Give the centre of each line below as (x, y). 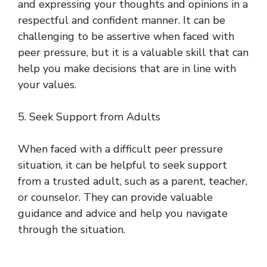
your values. (47, 84)
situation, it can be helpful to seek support (122, 165)
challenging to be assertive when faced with (126, 36)
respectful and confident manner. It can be (122, 20)
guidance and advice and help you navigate (123, 213)
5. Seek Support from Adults (89, 117)
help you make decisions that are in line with (127, 68)
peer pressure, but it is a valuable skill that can (133, 52)
